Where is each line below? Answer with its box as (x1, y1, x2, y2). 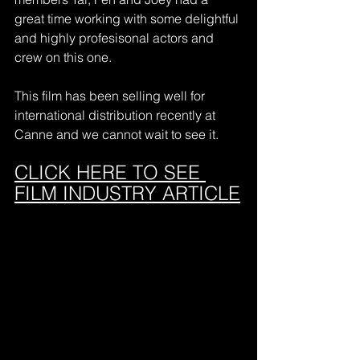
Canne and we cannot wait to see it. (14, 125, 219, 142)
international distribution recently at (14, 106, 219, 123)
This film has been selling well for (14, 87, 208, 104)
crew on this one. (14, 48, 112, 65)
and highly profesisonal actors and (14, 29, 217, 46)
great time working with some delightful (14, 10, 242, 27)
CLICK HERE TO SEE (14, 160, 206, 184)
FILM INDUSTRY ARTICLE (14, 181, 240, 205)
